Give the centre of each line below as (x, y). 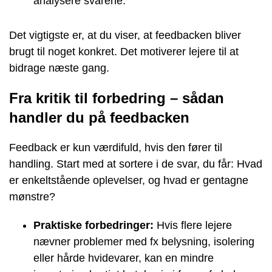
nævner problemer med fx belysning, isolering (144, 242)
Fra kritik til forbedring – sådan (117, 98)
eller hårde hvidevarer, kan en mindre (124, 258)
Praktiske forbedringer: (93, 225)
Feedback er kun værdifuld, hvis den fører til (116, 148)
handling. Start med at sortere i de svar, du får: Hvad (136, 164)
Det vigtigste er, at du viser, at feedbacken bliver (125, 35)
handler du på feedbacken (99, 117)
